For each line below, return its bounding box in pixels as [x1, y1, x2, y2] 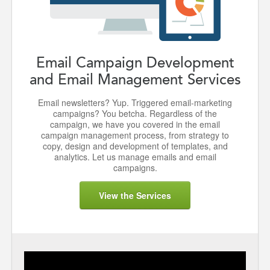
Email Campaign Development [36, 53, 234, 72]
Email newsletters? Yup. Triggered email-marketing [38, 96, 232, 108]
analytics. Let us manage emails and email [54, 151, 216, 163]
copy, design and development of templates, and [42, 140, 228, 152]
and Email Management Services [29, 70, 241, 89]
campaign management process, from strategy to [41, 129, 229, 141]
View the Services [99, 189, 171, 201]
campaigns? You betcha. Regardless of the [53, 107, 217, 119]
